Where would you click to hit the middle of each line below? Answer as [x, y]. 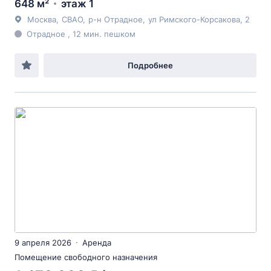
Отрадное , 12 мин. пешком [81, 34]
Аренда [97, 243]
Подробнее [150, 65]
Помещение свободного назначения [86, 257]
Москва [42, 19]
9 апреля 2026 [43, 243]
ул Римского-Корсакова [194, 19]
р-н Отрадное [116, 19]
